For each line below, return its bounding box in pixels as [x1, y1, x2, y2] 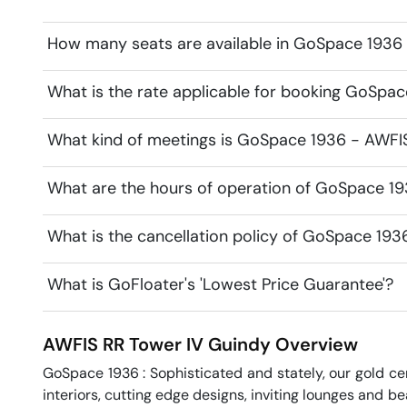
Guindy [208, 332, 271, 356]
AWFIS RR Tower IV [43, 332, 203, 356]
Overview [271, 332, 358, 356]
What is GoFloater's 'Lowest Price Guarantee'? [47, 273, 393, 295]
